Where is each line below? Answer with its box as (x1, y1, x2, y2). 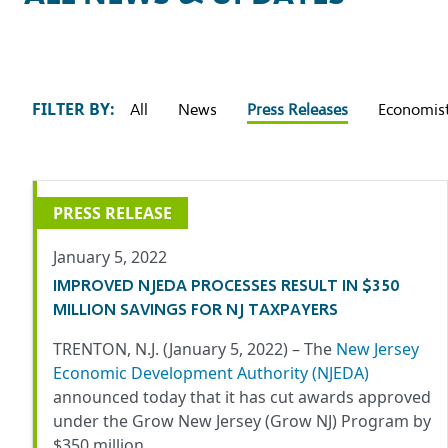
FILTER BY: (32, 98, 115, 121)
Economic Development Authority (53, 362, 308, 385)
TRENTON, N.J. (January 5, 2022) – (53, 338, 304, 361)
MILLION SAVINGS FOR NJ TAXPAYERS (53, 299, 338, 319)
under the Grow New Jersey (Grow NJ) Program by (53, 410, 431, 433)
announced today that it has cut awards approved (53, 386, 431, 409)
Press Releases (247, 100, 348, 121)
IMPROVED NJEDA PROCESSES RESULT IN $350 (53, 275, 399, 295)
